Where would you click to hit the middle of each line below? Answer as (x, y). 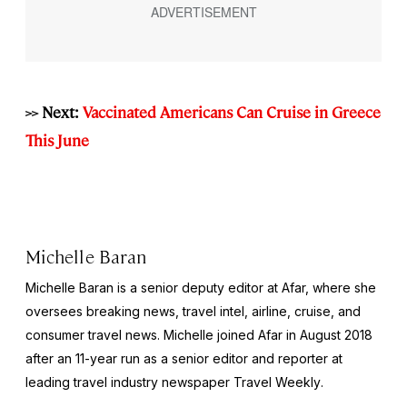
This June (57, 139)
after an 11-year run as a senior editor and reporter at (184, 358)
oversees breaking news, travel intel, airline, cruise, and (193, 311)
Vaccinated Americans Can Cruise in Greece (232, 111)
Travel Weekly (277, 382)
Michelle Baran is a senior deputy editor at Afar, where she (201, 287)
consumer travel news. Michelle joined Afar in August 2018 (199, 334)
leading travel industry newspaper (129, 382)
